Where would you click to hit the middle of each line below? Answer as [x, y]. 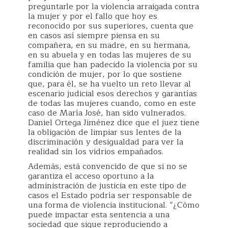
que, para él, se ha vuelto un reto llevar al [109, 84]
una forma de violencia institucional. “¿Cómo [114, 205]
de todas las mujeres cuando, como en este [112, 103]
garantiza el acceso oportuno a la [91, 176]
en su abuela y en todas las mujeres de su [110, 55]
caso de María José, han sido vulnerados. [107, 113]
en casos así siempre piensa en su [94, 35]
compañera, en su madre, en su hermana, [109, 45]
